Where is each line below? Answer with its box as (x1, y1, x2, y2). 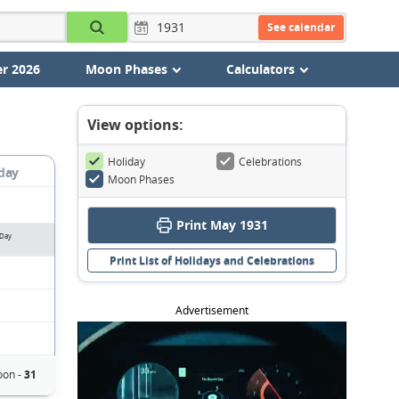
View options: (87, 115, 183, 134)
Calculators (225, 61, 295, 77)
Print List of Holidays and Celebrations (110, 253, 314, 268)
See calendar (266, 19, 335, 35)
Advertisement (175, 303, 248, 318)
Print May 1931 (176, 216, 268, 233)
